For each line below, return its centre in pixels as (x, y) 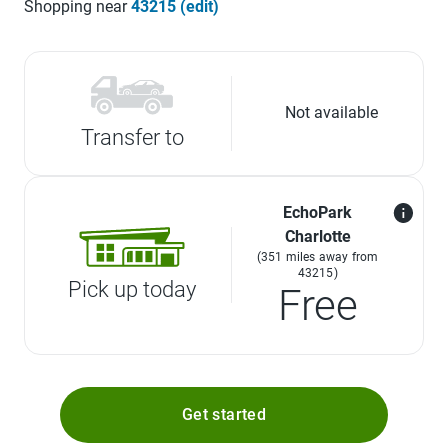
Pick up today (132, 290)
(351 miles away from (317, 256)
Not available (332, 113)
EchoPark (318, 212)
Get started (224, 414)
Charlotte (317, 236)
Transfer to (132, 137)
